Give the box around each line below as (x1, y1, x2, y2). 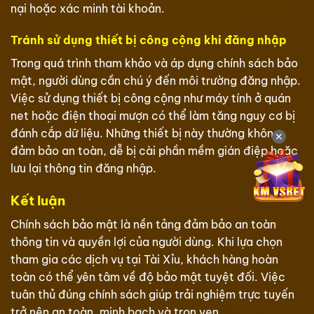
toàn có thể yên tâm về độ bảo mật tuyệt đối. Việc (11, 269, 285, 284)
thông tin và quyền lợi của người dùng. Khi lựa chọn (11, 234, 282, 249)
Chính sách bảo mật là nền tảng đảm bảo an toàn (11, 217, 276, 231)
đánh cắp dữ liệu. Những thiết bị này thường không (11, 126, 280, 141)
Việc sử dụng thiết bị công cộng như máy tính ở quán (11, 91, 291, 106)
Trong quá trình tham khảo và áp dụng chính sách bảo (11, 56, 298, 71)
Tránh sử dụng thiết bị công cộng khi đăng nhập (11, 33, 287, 48)
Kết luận (11, 192, 65, 210)
